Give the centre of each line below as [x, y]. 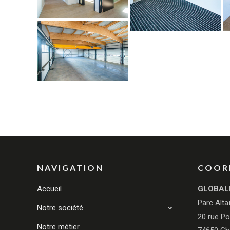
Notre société [60, 208]
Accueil [49, 189]
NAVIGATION [70, 167]
